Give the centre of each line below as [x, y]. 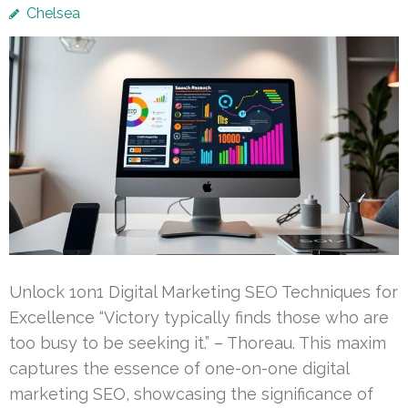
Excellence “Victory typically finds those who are [199, 317]
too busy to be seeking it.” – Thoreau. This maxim [198, 342]
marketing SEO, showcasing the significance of [191, 393]
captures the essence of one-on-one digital [179, 368]
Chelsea [53, 14]
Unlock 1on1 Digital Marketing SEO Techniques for [204, 291]
